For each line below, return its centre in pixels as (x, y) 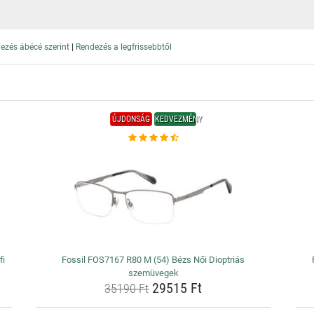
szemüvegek (153, 273)
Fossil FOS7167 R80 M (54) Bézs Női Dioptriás (153, 260)
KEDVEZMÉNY (179, 119)
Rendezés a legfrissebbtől (124, 47)
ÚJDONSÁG (131, 119)
